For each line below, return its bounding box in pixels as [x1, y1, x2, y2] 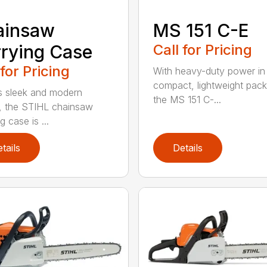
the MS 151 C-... [153, 93, 221, 105]
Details [172, 141, 203, 154]
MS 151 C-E [153, 19, 249, 41]
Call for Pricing [153, 41, 252, 58]
